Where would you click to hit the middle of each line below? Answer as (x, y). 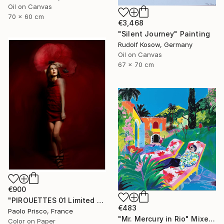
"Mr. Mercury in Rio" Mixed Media (212, 218)
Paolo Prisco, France (40, 211)
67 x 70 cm (136, 64)
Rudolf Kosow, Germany (155, 44)
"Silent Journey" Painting (164, 33)
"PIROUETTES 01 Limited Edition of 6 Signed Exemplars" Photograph (100, 200)
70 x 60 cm (26, 17)
